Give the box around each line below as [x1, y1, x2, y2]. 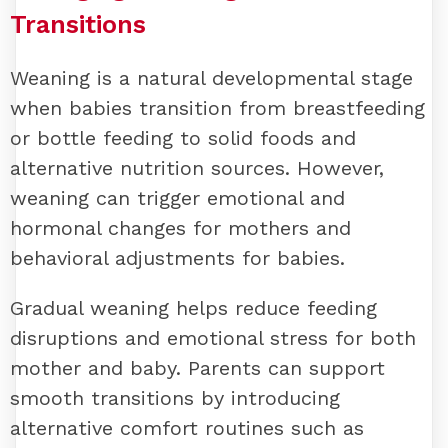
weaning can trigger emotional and [10, 186, 345, 211]
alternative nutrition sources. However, [10, 156, 384, 181]
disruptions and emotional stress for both [10, 326, 416, 351]
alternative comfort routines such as [10, 416, 364, 441]
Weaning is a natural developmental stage [10, 66, 413, 91]
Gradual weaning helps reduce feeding [10, 296, 377, 321]
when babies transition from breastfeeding [10, 96, 425, 121]
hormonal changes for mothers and [10, 216, 351, 241]
